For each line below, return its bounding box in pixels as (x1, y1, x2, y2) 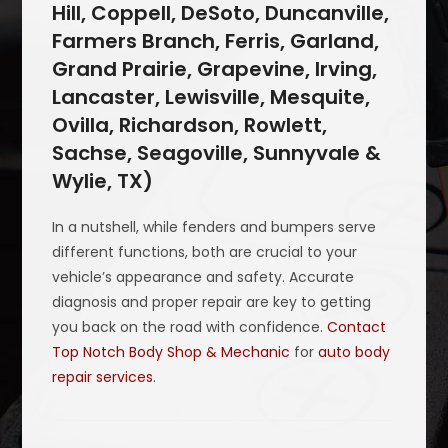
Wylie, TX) (52, 167, 154, 196)
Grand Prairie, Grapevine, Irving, (52, 55, 378, 84)
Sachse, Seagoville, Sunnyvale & (52, 139, 382, 168)
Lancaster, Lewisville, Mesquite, (52, 83, 371, 112)
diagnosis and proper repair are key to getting (52, 292, 372, 313)
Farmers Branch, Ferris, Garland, (52, 27, 380, 56)
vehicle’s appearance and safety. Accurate (52, 267, 355, 288)
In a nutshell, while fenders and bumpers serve (52, 217, 377, 238)
